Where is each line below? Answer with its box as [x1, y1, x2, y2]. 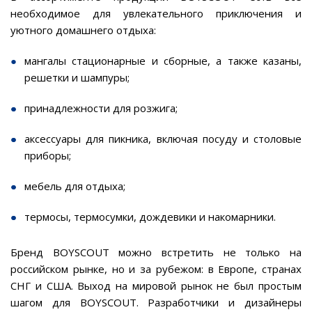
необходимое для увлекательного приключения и [10, 6, 302, 20]
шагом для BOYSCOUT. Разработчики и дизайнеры [10, 295, 302, 309]
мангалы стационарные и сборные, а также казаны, [24, 54, 302, 68]
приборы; [24, 148, 71, 162]
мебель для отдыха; [24, 179, 125, 193]
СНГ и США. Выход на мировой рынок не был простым [10, 279, 302, 292]
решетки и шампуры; [24, 70, 130, 84]
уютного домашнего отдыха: [10, 23, 156, 37]
